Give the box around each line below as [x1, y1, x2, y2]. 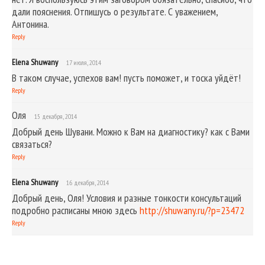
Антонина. [12, 17, 49, 31]
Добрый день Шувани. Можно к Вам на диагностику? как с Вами [12, 124, 250, 138]
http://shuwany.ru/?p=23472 [140, 203, 244, 217]
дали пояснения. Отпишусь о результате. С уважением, [12, 4, 218, 18]
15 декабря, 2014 [34, 111, 77, 121]
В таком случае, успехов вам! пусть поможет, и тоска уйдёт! [12, 70, 241, 85]
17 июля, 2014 [66, 57, 101, 67]
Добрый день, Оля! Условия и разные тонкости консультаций [12, 190, 241, 205]
